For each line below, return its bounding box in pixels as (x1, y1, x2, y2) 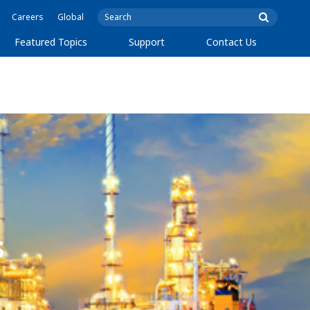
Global (57, 11, 84, 23)
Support (128, 35, 165, 48)
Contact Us (206, 35, 257, 48)
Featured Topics (14, 35, 87, 48)
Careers (12, 11, 44, 23)
